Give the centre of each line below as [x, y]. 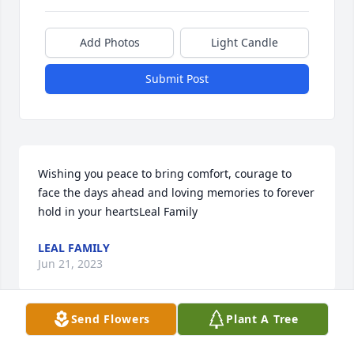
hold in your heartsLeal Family [118, 212]
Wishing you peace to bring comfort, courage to [165, 174]
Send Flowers [111, 319]
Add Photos [109, 43]
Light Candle [245, 43]
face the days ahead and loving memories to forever [176, 193]
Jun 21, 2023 [70, 264]
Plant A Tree [262, 319]
